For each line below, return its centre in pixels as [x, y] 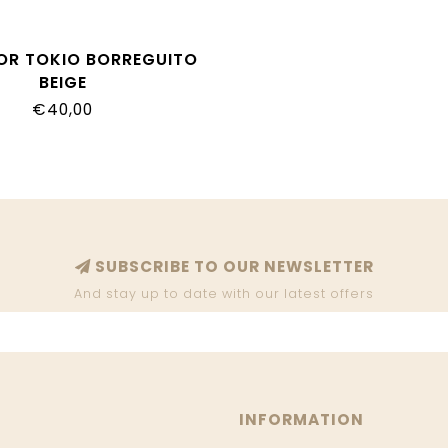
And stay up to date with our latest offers [224, 294]
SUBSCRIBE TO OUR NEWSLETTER [232, 267]
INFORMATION [301, 420]
